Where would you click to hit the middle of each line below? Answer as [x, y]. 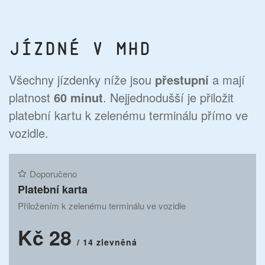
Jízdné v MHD [80, 49]
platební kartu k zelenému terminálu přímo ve [128, 115]
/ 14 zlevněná [107, 242]
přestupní [182, 80]
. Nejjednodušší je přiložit [168, 98]
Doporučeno [53, 173]
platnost [31, 98]
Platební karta [53, 189]
